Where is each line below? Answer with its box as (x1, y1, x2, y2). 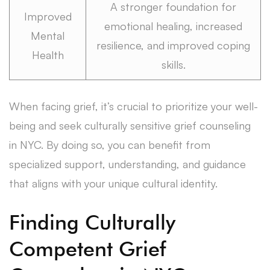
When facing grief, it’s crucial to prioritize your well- (9, 99, 258, 113)
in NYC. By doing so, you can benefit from (9, 137, 210, 151)
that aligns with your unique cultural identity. (9, 176, 218, 190)
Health (31, 48, 64, 61)
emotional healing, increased (104, 19, 242, 33)
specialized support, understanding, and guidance (9, 157, 246, 171)
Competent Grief (9, 236, 166, 261)
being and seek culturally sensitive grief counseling (9, 118, 251, 132)
